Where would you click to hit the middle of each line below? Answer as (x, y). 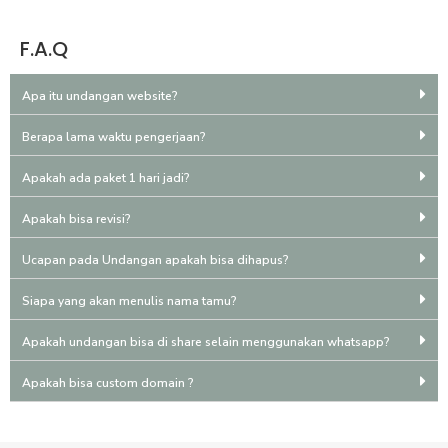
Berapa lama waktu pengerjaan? (114, 136)
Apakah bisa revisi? (76, 218)
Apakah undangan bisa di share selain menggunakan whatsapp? (206, 341)
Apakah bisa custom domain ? (108, 382)
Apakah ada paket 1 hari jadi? (106, 177)
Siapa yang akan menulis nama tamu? (129, 300)
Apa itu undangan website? (100, 95)
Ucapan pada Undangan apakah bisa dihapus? (155, 259)
